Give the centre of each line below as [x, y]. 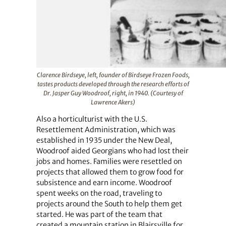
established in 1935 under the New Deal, [104, 140]
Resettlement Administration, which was [106, 130]
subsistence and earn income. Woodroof [104, 183]
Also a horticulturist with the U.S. [92, 119]
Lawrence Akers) [113, 102]
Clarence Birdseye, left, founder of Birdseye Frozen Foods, [113, 75]
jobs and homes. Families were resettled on [109, 162]
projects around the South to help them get [109, 204]
